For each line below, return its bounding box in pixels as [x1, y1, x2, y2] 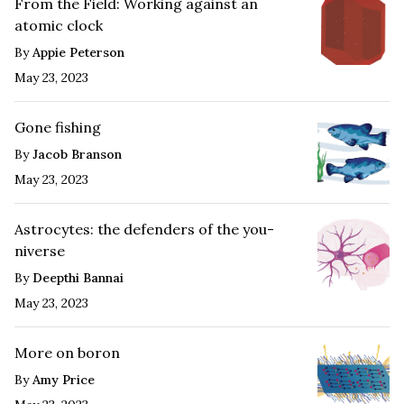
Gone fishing [14, 117, 101, 136]
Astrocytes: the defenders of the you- [14, 219, 274, 238]
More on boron [14, 343, 120, 362]
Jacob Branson [32, 145, 122, 162]
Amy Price [32, 371, 95, 388]
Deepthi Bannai [32, 269, 124, 286]
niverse [14, 241, 65, 260]
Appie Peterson [32, 43, 124, 60]
